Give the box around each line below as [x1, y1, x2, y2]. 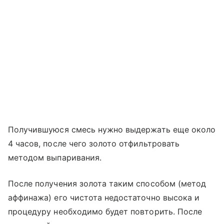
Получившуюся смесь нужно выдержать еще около [8, 124, 216, 134]
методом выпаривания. [8, 152, 101, 162]
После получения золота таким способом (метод [8, 178, 206, 188]
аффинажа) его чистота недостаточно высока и [8, 192, 200, 202]
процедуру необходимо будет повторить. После [8, 206, 202, 216]
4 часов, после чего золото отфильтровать [8, 138, 179, 148]
